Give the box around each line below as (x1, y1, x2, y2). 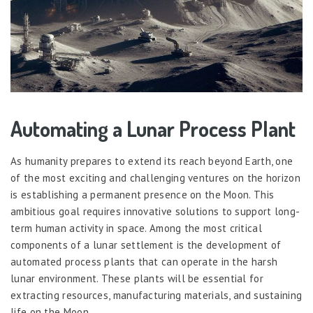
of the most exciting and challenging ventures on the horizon (10, 171, 300, 184)
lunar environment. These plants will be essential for (10, 272, 263, 285)
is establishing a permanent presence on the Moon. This (10, 188, 275, 201)
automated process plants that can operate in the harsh (10, 255, 278, 268)
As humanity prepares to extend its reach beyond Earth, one (10, 154, 293, 168)
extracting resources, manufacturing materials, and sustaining (10, 289, 303, 302)
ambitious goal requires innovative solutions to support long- (10, 205, 300, 218)
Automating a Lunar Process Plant (10, 115, 296, 142)
